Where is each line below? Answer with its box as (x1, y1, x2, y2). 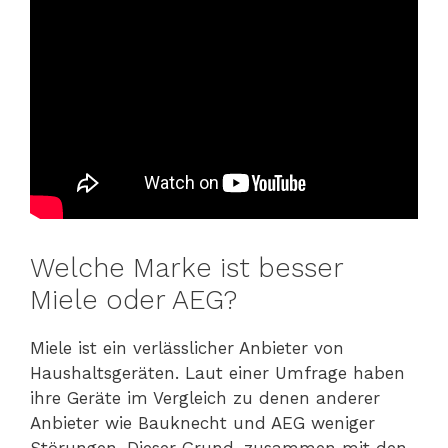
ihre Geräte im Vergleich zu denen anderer (30, 387, 380, 408)
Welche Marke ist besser (30, 251, 343, 284)
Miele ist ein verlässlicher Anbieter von (30, 337, 344, 358)
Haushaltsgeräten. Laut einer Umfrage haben (30, 362, 405, 383)
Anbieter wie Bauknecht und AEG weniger (30, 412, 375, 433)
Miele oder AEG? (30, 283, 237, 316)
